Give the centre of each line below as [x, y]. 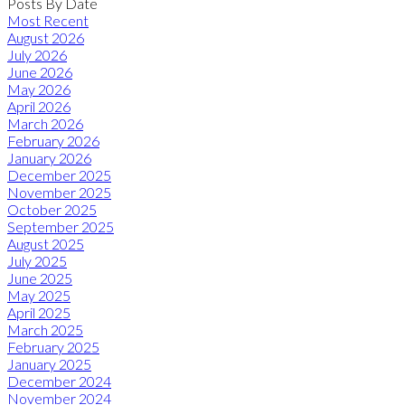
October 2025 [52, 209]
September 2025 [61, 226]
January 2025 [49, 363]
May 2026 [39, 89]
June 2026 [40, 71]
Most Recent [48, 20]
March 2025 [45, 329]
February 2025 [53, 346]
